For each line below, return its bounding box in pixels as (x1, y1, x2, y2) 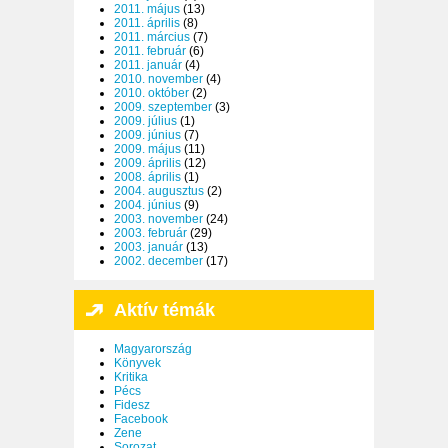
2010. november (114, 72, 203, 87)
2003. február (114, 226, 187, 241)
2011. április (114, 16, 180, 31)
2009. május (114, 142, 181, 157)
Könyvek (114, 356, 161, 371)
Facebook (114, 412, 168, 427)
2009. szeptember (114, 100, 212, 115)
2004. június (114, 198, 181, 213)
